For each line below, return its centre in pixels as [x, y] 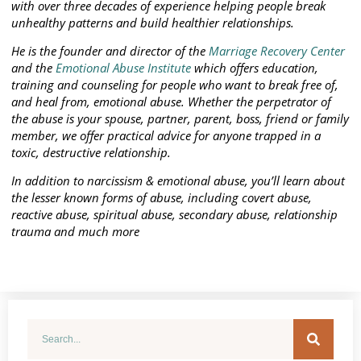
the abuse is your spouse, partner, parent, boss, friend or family [180, 118]
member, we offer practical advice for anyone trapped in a [166, 135]
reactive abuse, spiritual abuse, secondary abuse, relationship [174, 215]
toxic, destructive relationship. [91, 152]
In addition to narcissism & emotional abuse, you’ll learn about [178, 181]
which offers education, [255, 67]
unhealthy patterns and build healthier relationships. [153, 22]
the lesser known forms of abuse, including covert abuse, [162, 198]
